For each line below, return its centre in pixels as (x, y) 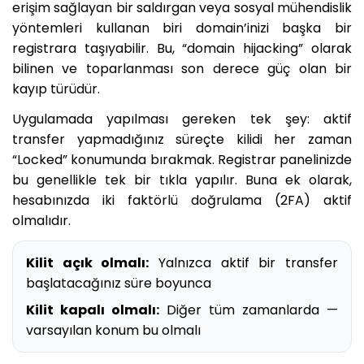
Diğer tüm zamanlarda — (249, 310)
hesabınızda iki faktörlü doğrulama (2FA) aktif (182, 200)
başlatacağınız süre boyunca (119, 283)
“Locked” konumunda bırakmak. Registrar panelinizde (182, 159)
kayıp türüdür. (56, 89)
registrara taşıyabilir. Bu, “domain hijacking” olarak (182, 48)
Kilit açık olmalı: (88, 262)
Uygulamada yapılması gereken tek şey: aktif (182, 119)
